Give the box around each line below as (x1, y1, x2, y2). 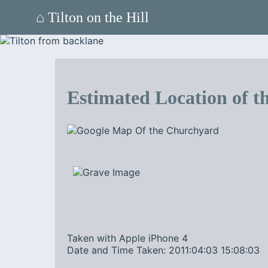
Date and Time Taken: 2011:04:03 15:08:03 (67, 244, 260, 257)
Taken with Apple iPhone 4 (67, 232, 188, 245)
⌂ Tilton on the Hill (36, 9, 149, 25)
